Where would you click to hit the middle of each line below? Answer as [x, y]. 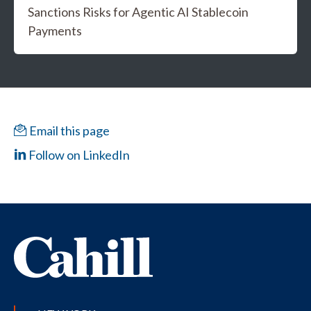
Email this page [68, 131]
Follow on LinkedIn [78, 155]
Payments [55, 31]
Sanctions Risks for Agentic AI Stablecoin [138, 12]
